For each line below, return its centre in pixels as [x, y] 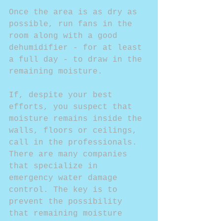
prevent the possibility [68, 202]
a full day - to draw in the [78, 60]
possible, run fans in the [73, 24]
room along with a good [66, 36]
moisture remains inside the [78, 119]
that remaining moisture [68, 214]
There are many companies [71, 154]
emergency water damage [66, 178]
